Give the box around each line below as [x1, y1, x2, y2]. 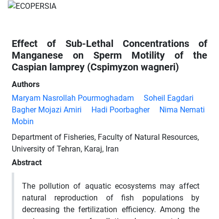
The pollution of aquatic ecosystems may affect [22, 181, 199, 191]
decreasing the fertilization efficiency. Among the [22, 204, 199, 214]
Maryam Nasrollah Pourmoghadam [12, 93, 134, 103]
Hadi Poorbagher [91, 105, 150, 114]
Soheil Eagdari [144, 93, 194, 103]
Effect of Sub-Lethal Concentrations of [12, 37, 207, 49]
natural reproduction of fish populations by [22, 193, 199, 202]
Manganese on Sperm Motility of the [12, 49, 207, 61]
